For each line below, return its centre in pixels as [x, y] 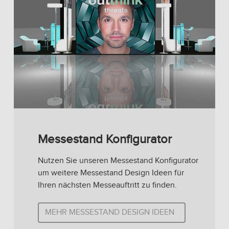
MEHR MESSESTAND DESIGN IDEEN [110, 212]
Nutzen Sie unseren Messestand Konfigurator [118, 161]
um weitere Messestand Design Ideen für [111, 173]
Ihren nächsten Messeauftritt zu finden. [107, 185]
